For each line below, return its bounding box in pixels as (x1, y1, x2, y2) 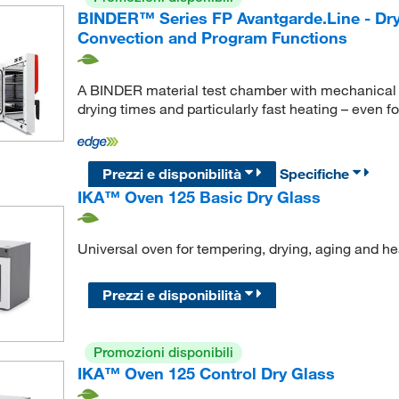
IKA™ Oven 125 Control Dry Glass (77, 362, 335, 383)
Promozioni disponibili (93, 343, 233, 361)
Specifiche (280, 164, 354, 183)
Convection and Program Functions (77, 28, 347, 48)
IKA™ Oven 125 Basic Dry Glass (77, 186, 321, 207)
